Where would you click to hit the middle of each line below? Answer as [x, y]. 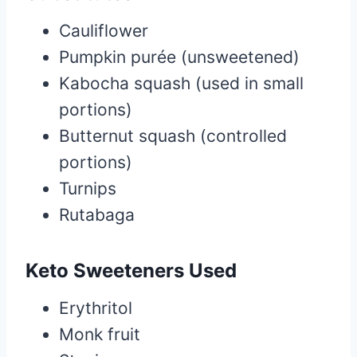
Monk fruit [100, 334]
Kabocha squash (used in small [181, 83]
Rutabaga [97, 214]
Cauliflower [104, 30]
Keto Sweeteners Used [131, 270]
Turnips [88, 188]
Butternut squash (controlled [173, 135]
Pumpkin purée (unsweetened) [179, 57]
